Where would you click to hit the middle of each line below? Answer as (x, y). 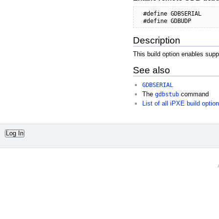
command (194, 94)
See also (152, 70)
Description (157, 41)
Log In (15, 133)
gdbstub (167, 94)
